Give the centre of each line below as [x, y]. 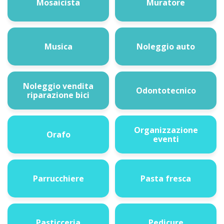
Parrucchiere [58, 178]
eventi [166, 139]
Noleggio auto [166, 46]
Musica [58, 46]
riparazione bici [58, 95]
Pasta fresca [166, 178]
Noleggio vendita [58, 86]
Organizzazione [166, 130]
